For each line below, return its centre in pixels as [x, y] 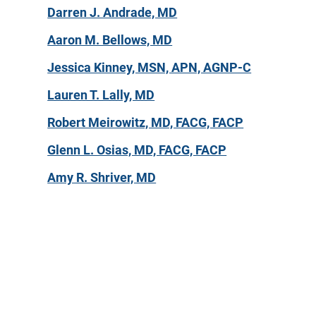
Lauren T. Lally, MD [101, 95]
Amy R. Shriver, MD [102, 177]
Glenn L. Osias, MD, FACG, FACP [137, 150]
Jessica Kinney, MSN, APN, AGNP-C [150, 67]
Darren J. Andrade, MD [113, 12]
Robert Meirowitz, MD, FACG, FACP [146, 122]
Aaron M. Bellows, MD [110, 39]
